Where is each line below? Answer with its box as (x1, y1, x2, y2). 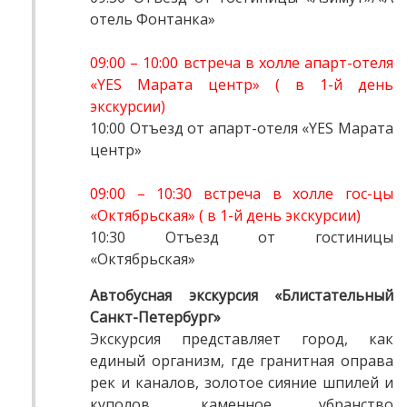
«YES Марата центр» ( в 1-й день (90, 74, 393, 95)
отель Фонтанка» (90, 9, 215, 30)
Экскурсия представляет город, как (90, 329, 393, 350)
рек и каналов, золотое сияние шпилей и (90, 372, 393, 393)
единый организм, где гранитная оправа (90, 351, 393, 372)
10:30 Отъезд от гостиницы (90, 227, 393, 248)
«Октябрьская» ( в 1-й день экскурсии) (90, 205, 361, 226)
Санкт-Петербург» (90, 307, 221, 328)
